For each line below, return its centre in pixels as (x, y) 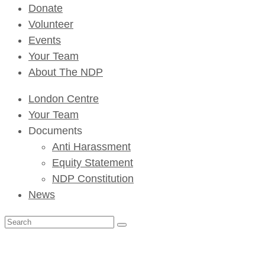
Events (45, 40)
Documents (55, 130)
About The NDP (66, 72)
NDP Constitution (93, 178)
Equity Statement (93, 162)
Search (21, 220)
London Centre (64, 98)
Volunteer (51, 24)
